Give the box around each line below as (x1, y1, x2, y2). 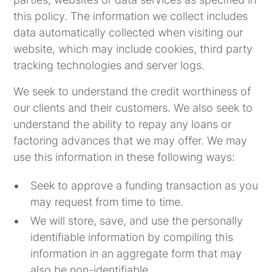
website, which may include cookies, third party (13, 42, 253, 55)
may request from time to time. (30, 195, 184, 208)
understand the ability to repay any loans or (13, 118, 232, 131)
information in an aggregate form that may (30, 247, 242, 260)
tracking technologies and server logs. (13, 59, 205, 72)
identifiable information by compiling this (30, 231, 234, 243)
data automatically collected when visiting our (13, 26, 243, 39)
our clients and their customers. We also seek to (13, 101, 253, 114)
